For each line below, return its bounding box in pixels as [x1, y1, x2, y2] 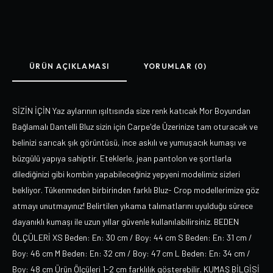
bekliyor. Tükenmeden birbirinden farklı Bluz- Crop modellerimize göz [12, 185, 259, 195]
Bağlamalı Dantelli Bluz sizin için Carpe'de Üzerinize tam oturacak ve [12, 121, 258, 132]
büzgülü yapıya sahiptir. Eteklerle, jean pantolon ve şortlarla [12, 153, 232, 163]
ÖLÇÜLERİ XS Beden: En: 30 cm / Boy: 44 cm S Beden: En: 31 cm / [12, 232, 252, 243]
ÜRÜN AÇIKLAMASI [29, 62, 110, 71]
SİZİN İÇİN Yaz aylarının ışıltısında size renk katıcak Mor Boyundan [12, 105, 250, 116]
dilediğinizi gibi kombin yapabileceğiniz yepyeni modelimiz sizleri [12, 169, 240, 179]
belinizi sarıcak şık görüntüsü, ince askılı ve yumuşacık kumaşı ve [12, 137, 246, 147]
